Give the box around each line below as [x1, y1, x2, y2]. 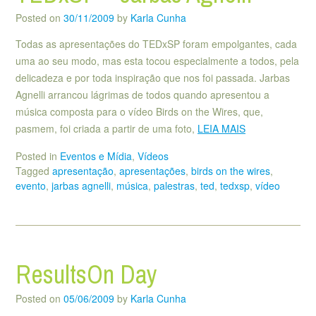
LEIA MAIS [197, 121, 245, 136]
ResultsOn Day [16, 257, 157, 291]
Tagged [16, 163, 52, 178]
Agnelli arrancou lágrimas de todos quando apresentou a [16, 87, 269, 102]
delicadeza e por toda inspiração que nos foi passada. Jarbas [16, 71, 290, 85]
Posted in [16, 148, 60, 163]
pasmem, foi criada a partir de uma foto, [16, 121, 197, 136]
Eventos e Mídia [60, 148, 132, 163]
